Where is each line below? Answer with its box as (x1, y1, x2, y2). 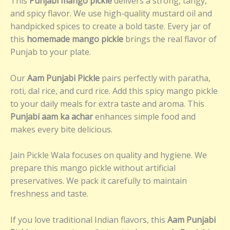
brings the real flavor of (123, 33, 217, 45)
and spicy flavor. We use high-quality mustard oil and (10, 8, 212, 20)
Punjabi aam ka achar (10, 110, 93, 122)
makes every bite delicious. (10, 123, 112, 135)
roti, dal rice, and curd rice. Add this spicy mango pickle (10, 85, 218, 97)
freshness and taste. (10, 188, 88, 200)
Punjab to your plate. (10, 46, 91, 58)
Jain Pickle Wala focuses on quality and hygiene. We (10, 149, 207, 161)
